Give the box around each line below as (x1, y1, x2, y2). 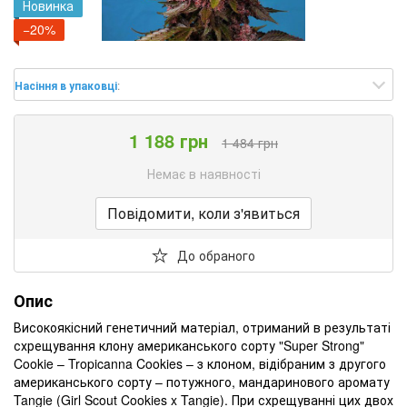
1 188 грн (129, 126, 208, 154)
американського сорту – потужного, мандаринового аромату (14, 372, 390, 391)
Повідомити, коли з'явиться (107, 202, 300, 223)
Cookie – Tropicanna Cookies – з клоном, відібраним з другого (14, 353, 386, 372)
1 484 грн (222, 133, 278, 152)
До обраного (177, 245, 255, 264)
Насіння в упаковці (15, 76, 117, 94)
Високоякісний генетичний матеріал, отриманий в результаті (14, 317, 391, 336)
